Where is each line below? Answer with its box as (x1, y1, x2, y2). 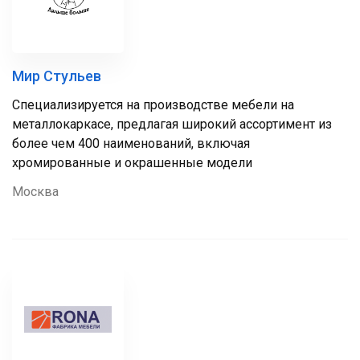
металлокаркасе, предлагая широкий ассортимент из (12, 117, 332, 132)
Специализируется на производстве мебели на (12, 97, 294, 112)
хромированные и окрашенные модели (12, 155, 252, 170)
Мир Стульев (12, 67, 101, 84)
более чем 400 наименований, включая (12, 136, 250, 151)
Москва (12, 184, 59, 199)
